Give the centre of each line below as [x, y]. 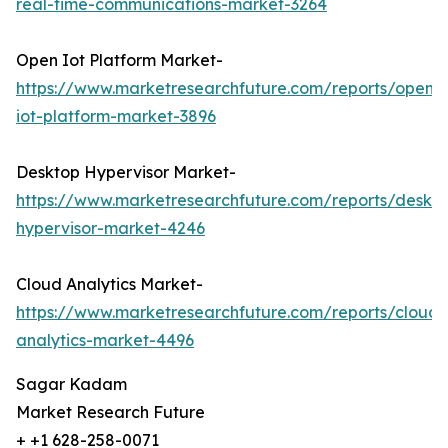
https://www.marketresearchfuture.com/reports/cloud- [231, 312]
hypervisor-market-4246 [110, 228]
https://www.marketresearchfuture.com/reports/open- [228, 88]
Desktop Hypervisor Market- [126, 172]
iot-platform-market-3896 [116, 116]
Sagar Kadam [71, 384]
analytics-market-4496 [105, 340]
